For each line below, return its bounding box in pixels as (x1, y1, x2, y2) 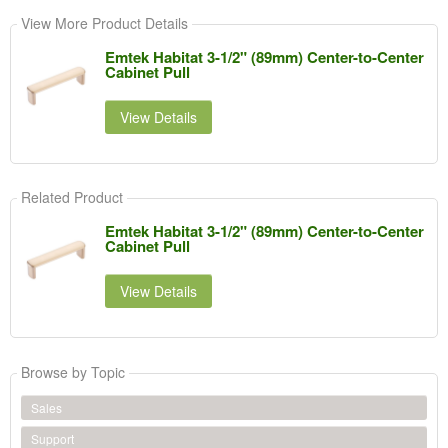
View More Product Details (20, 13, 188, 34)
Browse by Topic (20, 362, 125, 383)
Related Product (20, 187, 123, 208)
